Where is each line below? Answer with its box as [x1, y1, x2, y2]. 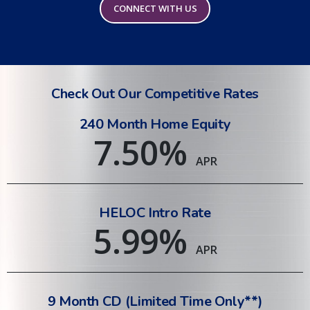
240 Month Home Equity [79, 115, 231, 134]
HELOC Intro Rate [99, 203, 211, 223]
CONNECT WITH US [113, 2, 197, 15]
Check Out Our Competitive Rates [51, 84, 259, 104]
